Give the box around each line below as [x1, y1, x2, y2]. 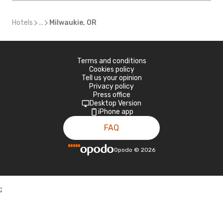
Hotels [12, 18, 33, 27]
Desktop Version [90, 99, 141, 108]
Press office [93, 91, 130, 99]
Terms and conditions [77, 57, 146, 65]
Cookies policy [89, 65, 134, 74]
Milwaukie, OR [49, 18, 97, 27]
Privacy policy [89, 82, 134, 91]
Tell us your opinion [81, 74, 142, 82]
